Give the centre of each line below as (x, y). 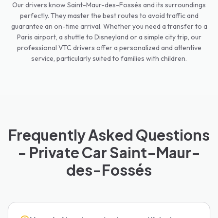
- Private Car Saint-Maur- (109, 152)
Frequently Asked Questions (109, 135)
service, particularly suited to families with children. (109, 58)
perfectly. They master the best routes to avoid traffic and (109, 16)
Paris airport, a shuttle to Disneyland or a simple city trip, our (109, 37)
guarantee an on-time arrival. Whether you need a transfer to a (109, 26)
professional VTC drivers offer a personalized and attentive (109, 48)
